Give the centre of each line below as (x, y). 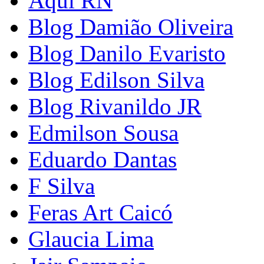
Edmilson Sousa (103, 133)
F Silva (62, 186)
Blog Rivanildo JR (115, 107)
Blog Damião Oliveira (131, 27)
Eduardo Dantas (103, 160)
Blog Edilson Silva (116, 80)
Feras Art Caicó (100, 213)
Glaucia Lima (91, 239)
